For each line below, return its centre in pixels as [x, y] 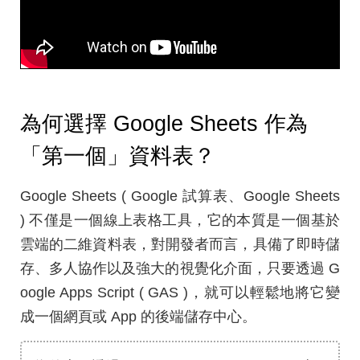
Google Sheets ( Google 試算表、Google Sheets [180, 196]
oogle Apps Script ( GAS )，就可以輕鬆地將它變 [180, 292]
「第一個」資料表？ [118, 155]
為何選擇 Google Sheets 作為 [164, 123]
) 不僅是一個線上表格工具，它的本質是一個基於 [180, 220]
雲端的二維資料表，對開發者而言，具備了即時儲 [180, 244]
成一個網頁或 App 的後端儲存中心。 [138, 316]
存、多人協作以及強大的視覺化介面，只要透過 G [180, 268]
